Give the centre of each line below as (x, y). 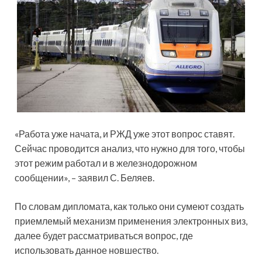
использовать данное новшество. (87, 250)
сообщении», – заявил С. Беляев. (85, 177)
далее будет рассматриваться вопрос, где (104, 235)
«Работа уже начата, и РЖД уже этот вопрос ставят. (125, 133)
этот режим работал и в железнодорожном (106, 163)
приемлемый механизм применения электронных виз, (131, 220)
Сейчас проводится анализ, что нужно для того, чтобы (130, 148)
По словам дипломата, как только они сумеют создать (129, 206)
